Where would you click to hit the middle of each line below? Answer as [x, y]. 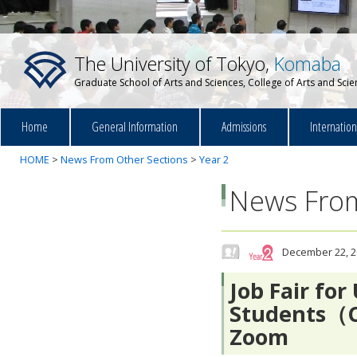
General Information [135, 126]
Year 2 [214, 159]
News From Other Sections [124, 159]
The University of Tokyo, [174, 64]
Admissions [244, 126]
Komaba [308, 64]
